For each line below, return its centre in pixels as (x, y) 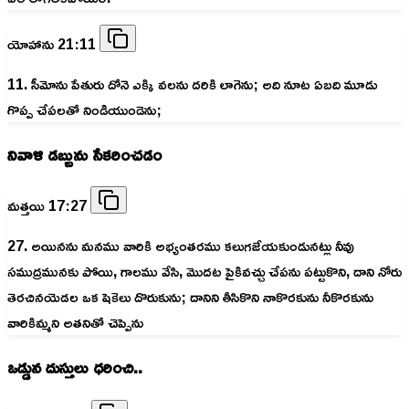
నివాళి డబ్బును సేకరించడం (84, 154)
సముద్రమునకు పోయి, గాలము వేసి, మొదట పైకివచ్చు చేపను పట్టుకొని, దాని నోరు (204, 272)
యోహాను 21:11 (53, 43)
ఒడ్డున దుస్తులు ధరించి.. (75, 367)
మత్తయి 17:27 (49, 206)
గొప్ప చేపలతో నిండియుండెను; (84, 109)
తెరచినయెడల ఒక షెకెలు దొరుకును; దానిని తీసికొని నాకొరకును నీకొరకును (190, 297)
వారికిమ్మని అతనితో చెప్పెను (75, 323)
